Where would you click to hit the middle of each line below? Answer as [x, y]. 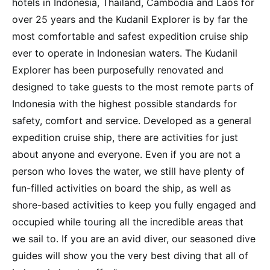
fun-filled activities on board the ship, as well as [121, 188]
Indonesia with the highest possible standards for [124, 104]
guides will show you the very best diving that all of [130, 256]
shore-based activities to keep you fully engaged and [134, 205]
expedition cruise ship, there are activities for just [125, 138]
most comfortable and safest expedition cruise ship [130, 36]
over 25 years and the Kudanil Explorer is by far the [130, 20]
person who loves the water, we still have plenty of [128, 171]
